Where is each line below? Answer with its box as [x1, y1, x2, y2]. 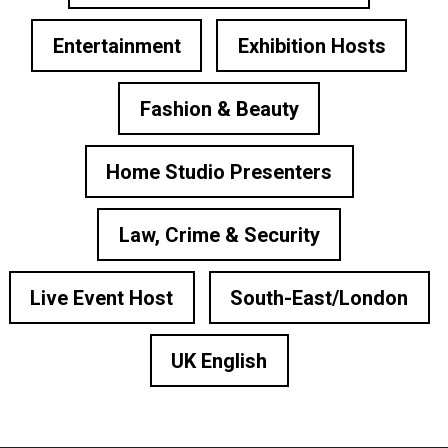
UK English [171, 348, 267, 373]
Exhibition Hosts [237, 33, 386, 58]
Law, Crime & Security [118, 222, 320, 247]
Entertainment [52, 33, 181, 58]
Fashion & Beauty [139, 96, 299, 121]
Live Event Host [30, 285, 173, 310]
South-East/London [230, 285, 408, 310]
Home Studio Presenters [106, 159, 332, 184]
